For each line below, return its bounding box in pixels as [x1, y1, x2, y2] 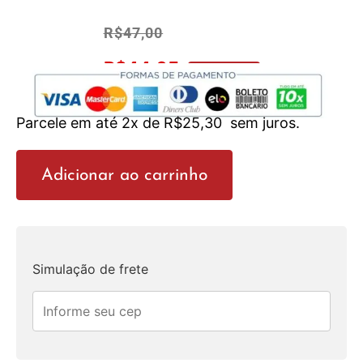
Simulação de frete [32, 261, 148, 278]
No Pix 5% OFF [192, 64, 255, 76]
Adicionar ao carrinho [41, 167, 207, 185]
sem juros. [230, 113, 300, 131]
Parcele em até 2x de [16, 113, 164, 131]
